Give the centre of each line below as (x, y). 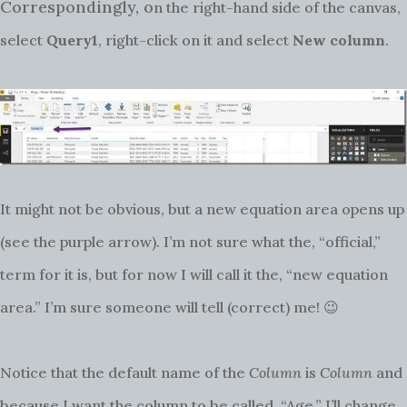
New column (339, 40)
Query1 (72, 40)
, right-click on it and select (195, 40)
